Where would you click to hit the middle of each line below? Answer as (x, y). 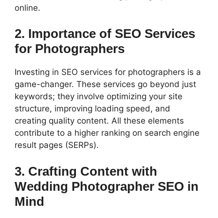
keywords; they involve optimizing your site (99, 97)
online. (27, 8)
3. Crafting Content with (86, 171)
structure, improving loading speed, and (92, 109)
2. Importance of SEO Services (105, 34)
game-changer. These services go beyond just (105, 84)
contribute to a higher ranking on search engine (107, 133)
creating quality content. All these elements (99, 121)
